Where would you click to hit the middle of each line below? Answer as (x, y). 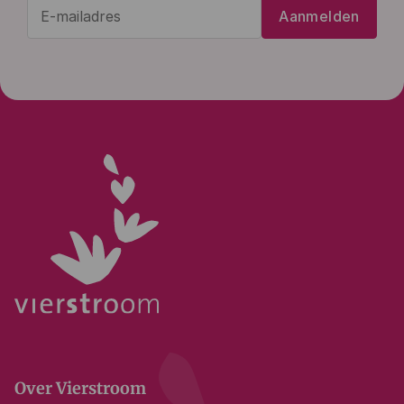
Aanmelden (319, 16)
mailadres (179, 25)
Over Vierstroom (80, 388)
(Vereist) (170, 47)
